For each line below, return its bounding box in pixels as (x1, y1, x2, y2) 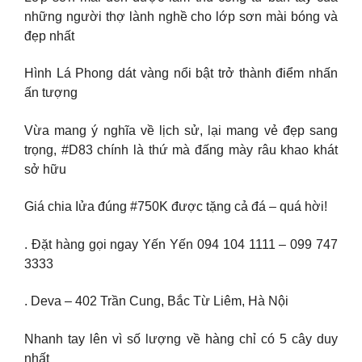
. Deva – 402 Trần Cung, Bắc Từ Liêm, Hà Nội (24, 294, 288, 309)
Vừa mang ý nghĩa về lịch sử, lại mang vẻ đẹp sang (24, 123, 338, 137)
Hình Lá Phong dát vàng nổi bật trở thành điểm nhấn (24, 66, 338, 81)
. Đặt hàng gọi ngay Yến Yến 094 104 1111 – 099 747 (24, 237, 338, 251)
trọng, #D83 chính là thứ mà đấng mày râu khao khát (24, 142, 338, 157)
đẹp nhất (24, 28, 74, 43)
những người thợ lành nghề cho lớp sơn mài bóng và (24, 9, 338, 23)
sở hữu (24, 162, 66, 176)
